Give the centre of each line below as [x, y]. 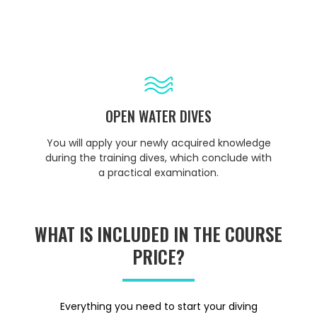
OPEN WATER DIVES [158, 116]
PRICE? [158, 256]
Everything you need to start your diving [158, 306]
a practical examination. [158, 172]
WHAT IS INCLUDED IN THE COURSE [158, 234]
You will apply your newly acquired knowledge [158, 143]
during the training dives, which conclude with [158, 157]
